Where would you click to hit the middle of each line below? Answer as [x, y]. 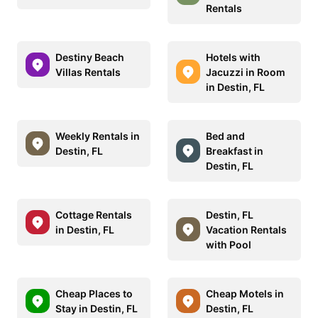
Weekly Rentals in [98, 136]
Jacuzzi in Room [246, 72]
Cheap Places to [94, 293]
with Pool [229, 244]
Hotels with [233, 57]
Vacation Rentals [246, 229]
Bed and [225, 136]
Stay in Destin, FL [97, 308]
